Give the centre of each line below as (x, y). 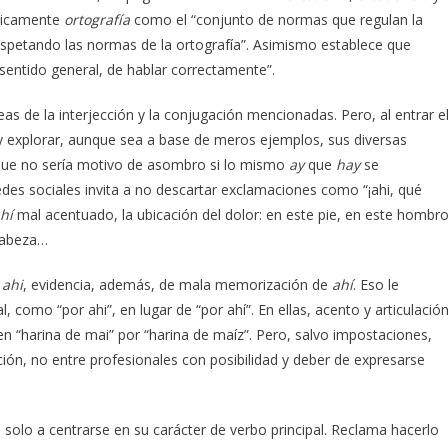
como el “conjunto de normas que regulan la (278, 19)
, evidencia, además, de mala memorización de (177, 284)
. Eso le (376, 284)
